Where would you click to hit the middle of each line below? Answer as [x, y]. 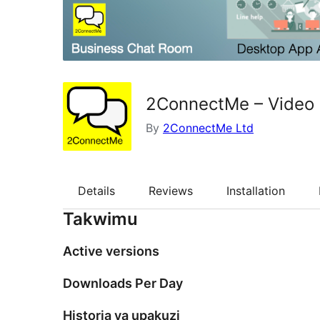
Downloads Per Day [123, 284]
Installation [256, 190]
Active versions [111, 251]
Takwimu [100, 219]
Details [96, 190]
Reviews [171, 190]
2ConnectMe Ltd [208, 127]
